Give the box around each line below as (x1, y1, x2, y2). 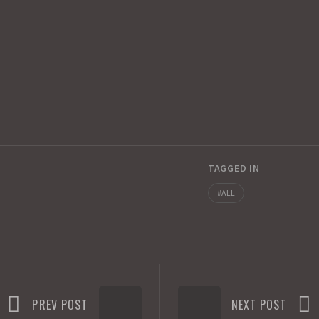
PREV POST (32, 296, 88, 313)
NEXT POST (231, 296, 287, 313)
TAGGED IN (208, 162, 260, 174)
